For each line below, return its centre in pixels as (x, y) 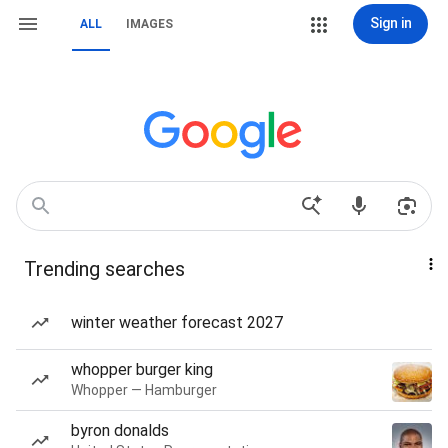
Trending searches (104, 269)
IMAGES (149, 24)
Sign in (390, 23)
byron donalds (120, 430)
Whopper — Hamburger (144, 390)
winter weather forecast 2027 (177, 322)
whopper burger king (142, 369)
